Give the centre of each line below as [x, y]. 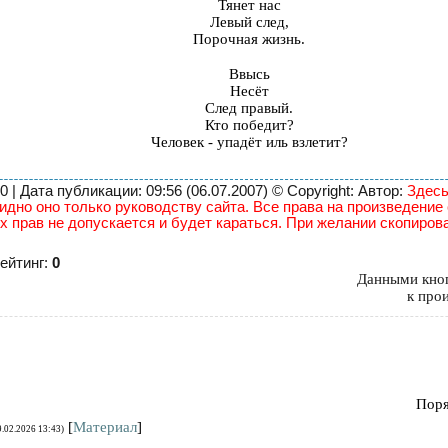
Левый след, [249, 22]
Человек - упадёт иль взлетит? [249, 142]
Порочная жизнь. [249, 39]
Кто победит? [249, 125]
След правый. [249, 108]
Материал [105, 426]
